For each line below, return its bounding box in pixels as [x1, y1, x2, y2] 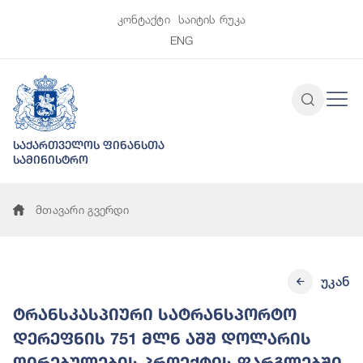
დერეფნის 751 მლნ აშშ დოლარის [13, 329, 311, 348]
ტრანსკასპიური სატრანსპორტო [13, 305, 297, 324]
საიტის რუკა [177, 12, 246, 26]
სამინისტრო [13, 153, 88, 167]
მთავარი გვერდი [36, 203, 129, 217]
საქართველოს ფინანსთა [13, 139, 164, 152]
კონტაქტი [117, 12, 170, 26]
